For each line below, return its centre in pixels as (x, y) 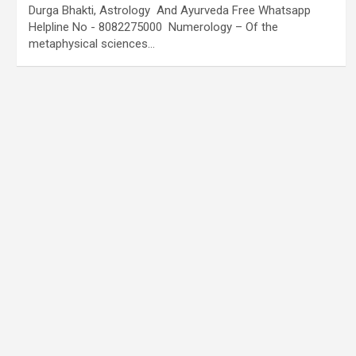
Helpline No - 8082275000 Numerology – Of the (153, 27)
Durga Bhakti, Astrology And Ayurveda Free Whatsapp (169, 10)
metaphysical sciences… (91, 44)
